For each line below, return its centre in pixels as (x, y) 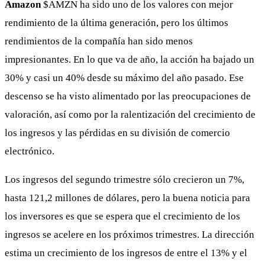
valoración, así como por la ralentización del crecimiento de (130, 114)
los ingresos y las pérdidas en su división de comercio (117, 132)
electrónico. (30, 151)
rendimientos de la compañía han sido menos (99, 41)
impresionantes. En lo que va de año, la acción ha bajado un (130, 59)
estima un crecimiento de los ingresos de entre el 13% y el (126, 253)
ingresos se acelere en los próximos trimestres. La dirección (130, 234)
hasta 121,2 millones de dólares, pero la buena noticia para (127, 198)
